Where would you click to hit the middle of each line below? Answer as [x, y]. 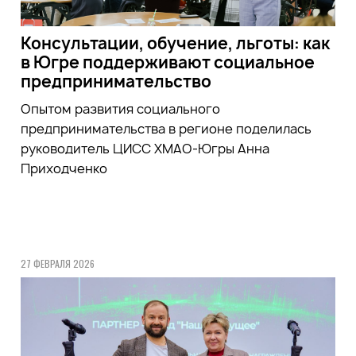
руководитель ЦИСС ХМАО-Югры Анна [145, 148]
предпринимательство [116, 81]
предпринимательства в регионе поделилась [166, 128]
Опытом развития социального [120, 108]
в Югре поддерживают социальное [167, 62]
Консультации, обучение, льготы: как [175, 43]
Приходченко [64, 168]
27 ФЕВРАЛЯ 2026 [57, 263]
